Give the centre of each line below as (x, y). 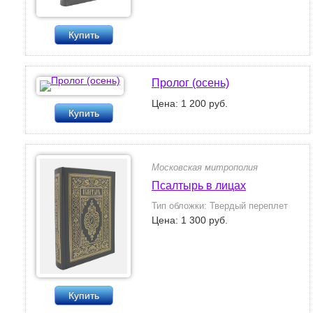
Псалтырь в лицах (199, 185)
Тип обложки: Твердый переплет (220, 206)
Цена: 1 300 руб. (190, 220)
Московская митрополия (205, 167)
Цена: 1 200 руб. (190, 103)
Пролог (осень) (190, 83)
